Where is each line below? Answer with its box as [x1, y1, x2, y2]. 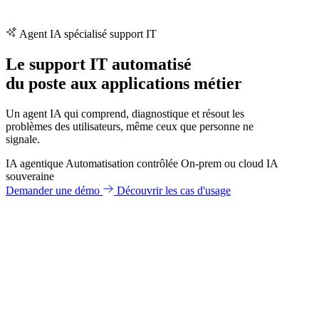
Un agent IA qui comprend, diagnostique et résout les [6, 107, 244, 120]
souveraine [6, 169, 54, 182]
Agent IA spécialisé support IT [17, 28, 157, 41]
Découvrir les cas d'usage [117, 184, 231, 197]
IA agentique [6, 157, 63, 169]
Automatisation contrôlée [66, 157, 178, 169]
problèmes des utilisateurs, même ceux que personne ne [6, 120, 253, 132]
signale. [6, 132, 40, 145]
